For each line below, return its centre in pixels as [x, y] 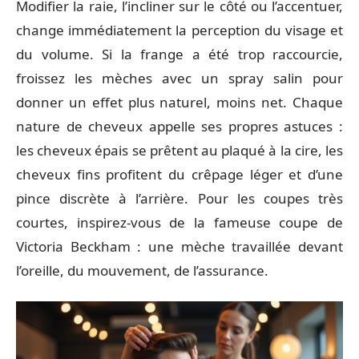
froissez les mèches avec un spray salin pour [179, 78]
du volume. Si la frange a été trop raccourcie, [179, 54]
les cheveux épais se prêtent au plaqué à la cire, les [179, 150]
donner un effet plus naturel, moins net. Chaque [179, 102]
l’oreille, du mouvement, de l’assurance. [142, 270]
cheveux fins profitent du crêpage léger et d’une [179, 174]
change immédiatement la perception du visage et [179, 30]
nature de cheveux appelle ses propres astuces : [179, 126]
